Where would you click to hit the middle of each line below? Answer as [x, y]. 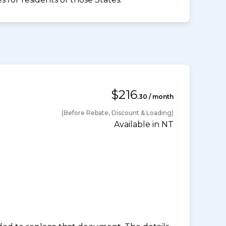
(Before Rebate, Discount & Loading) [118, 113]
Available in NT [144, 125]
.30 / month [155, 97]
